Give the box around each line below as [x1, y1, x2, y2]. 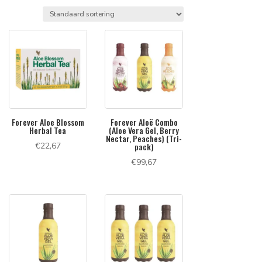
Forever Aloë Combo [110, 115, 178, 128]
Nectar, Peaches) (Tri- [106, 132, 182, 144]
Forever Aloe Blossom [11, 115, 84, 128]
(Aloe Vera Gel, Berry [109, 123, 180, 136]
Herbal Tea [29, 123, 67, 136]
